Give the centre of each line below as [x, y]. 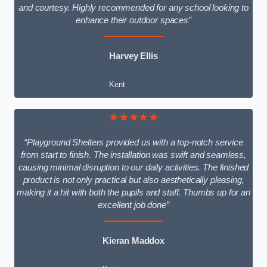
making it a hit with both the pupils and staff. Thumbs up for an [133, 193]
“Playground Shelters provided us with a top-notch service [133, 143]
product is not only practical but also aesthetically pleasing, [133, 180]
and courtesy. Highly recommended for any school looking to [133, 8]
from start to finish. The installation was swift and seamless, [133, 155]
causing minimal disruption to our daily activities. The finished [133, 168]
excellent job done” [133, 205]
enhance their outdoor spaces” [133, 21]
